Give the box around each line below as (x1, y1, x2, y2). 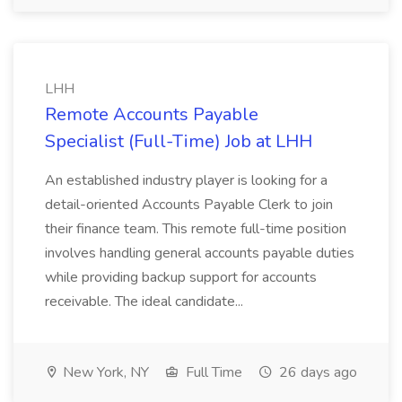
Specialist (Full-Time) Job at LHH (45, 129, 312, 153)
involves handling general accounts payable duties (45, 243, 354, 263)
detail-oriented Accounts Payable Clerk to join (45, 195, 333, 214)
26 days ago (275, 363, 357, 382)
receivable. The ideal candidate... (45, 292, 247, 311)
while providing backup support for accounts (45, 267, 317, 287)
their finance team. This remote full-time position (45, 219, 346, 239)
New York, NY (59, 363, 149, 382)
